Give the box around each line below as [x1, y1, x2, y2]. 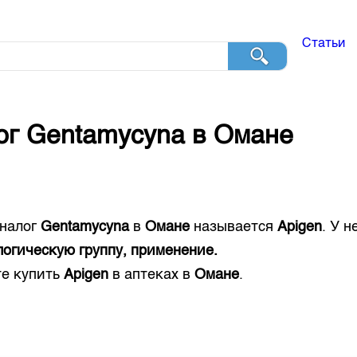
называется [190, 220, 278, 234]
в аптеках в [108, 268, 195, 282]
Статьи [301, 37, 345, 50]
